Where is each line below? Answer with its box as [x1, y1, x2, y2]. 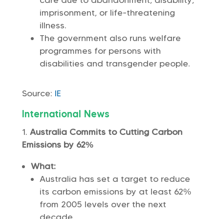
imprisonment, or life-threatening [39, 7, 175, 18]
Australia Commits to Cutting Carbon [29, 127, 182, 137]
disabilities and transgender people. [39, 58, 190, 69]
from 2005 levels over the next [39, 199, 166, 210]
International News [22, 108, 109, 120]
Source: [22, 88, 55, 99]
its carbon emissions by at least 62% [39, 186, 191, 197]
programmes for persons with [39, 45, 161, 56]
